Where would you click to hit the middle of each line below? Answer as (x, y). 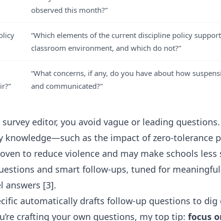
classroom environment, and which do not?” (106, 48)
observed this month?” (69, 10)
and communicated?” (67, 86)
